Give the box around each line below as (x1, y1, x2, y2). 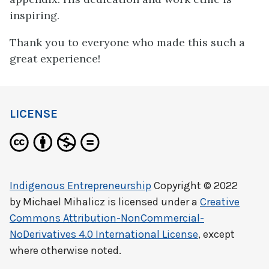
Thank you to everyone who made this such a (10, 35, 245, 50)
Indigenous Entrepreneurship (10, 179, 151, 193)
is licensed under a (105, 195, 200, 209)
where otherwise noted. (10, 244, 121, 258)
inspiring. (10, 8, 59, 23)
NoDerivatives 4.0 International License (10, 228, 198, 241)
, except (198, 228, 235, 241)
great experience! (10, 52, 100, 66)
